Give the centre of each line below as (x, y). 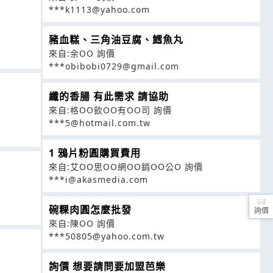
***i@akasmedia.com (98, 179)
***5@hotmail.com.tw (100, 123)
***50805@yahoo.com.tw (107, 236)
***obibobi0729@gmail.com (114, 66)
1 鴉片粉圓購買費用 (95, 153)
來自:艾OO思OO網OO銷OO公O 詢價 (126, 167)
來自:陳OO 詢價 (82, 223)
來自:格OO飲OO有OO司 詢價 (110, 110)
